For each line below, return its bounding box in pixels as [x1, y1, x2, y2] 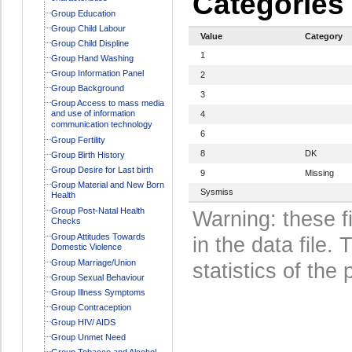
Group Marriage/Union [50, 257, 136, 267]
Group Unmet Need [50, 332, 126, 342]
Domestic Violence [50, 241, 122, 253]
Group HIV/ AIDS [50, 317, 115, 327]
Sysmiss [200, 186, 233, 196]
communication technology [50, 119, 152, 130]
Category [304, 31, 343, 41]
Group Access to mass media [50, 97, 164, 108]
